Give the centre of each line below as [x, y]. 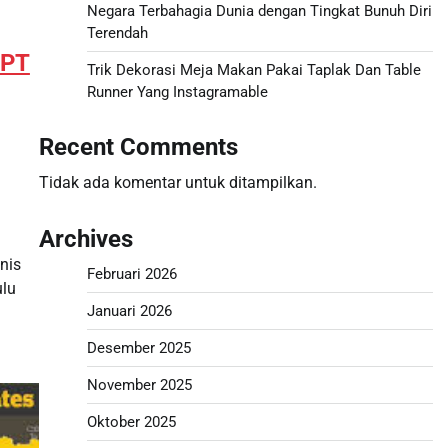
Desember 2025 [138, 348]
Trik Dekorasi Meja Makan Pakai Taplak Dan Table [253, 70]
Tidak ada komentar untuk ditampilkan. [177, 182]
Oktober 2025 [131, 422]
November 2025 [139, 385]
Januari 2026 [129, 311]
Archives [85, 239]
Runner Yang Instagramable [177, 92]
